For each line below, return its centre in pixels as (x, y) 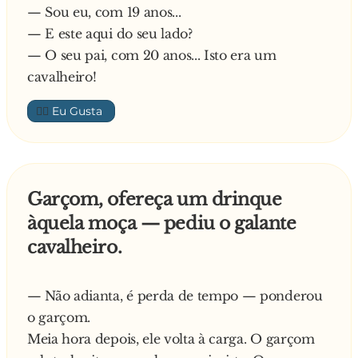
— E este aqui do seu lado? (110, 34)
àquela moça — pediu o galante (162, 223)
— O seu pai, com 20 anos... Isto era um (152, 55)
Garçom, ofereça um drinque (155, 199)
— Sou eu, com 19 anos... (104, 12)
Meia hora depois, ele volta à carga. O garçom (171, 339)
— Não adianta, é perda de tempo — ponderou (175, 296)
